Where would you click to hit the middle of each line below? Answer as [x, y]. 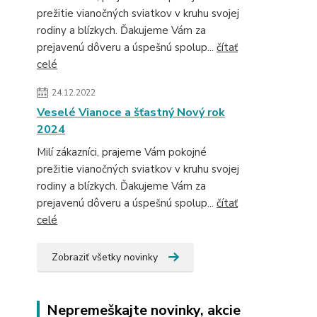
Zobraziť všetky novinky [105, 257]
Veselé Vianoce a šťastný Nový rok [131, 113]
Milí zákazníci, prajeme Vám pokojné [122, 152]
